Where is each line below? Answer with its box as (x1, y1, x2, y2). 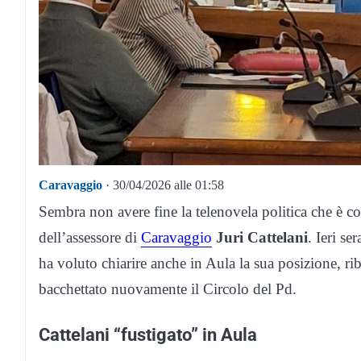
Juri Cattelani (216, 229, 308, 247)
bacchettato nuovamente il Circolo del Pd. (39, 280, 297, 298)
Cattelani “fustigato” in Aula (39, 324, 257, 346)
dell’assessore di (39, 229, 141, 247)
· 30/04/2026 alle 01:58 (102, 178, 224, 193)
